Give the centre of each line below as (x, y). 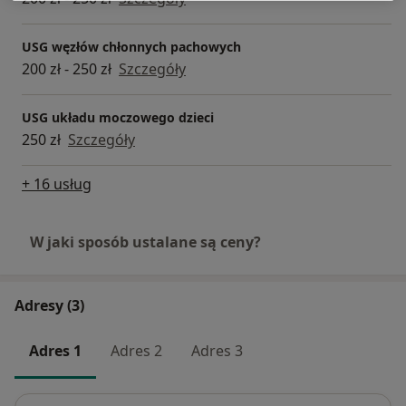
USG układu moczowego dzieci (118, 117)
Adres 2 (136, 350)
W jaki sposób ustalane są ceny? (145, 242)
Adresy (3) (49, 305)
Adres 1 (55, 350)
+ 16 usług (57, 184)
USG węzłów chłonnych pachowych (131, 46)
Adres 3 (217, 350)
